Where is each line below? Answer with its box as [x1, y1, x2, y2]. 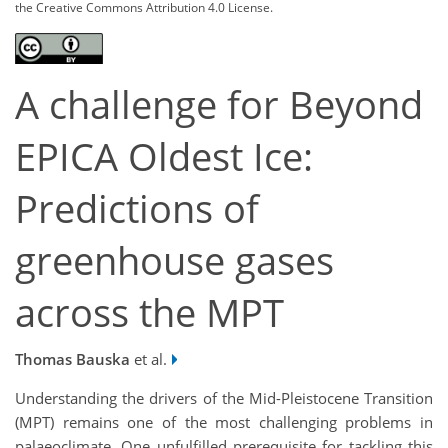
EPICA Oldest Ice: [15, 131, 313, 183]
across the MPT [15, 287, 284, 339]
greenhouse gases [15, 235, 334, 287]
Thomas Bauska [15, 348, 130, 369]
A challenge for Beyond [15, 79, 423, 131]
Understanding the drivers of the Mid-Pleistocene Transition [15, 387, 433, 408]
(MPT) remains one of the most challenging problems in [15, 411, 433, 432]
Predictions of [15, 183, 259, 235]
